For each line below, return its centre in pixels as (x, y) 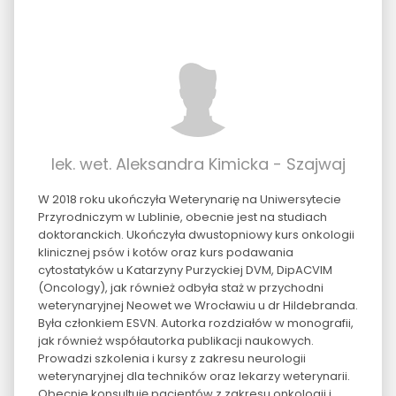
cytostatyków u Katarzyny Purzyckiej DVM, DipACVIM (185, 270)
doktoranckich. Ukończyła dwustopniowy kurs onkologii (196, 234)
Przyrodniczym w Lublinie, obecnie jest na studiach (182, 217)
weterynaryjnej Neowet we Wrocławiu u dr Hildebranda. (198, 305)
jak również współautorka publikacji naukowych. (175, 340)
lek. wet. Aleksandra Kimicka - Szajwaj (198, 164)
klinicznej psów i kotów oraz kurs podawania (165, 252)
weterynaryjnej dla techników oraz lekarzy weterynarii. (194, 376)
